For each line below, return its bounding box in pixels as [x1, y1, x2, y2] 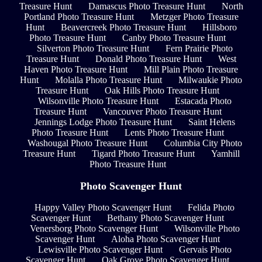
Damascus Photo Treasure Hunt [88, 1, 205, 12]
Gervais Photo [178, 244, 232, 255]
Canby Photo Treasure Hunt [122, 33, 226, 43]
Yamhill [211, 149, 240, 159]
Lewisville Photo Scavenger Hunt [37, 244, 163, 255]
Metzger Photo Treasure [150, 12, 239, 22]
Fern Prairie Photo [165, 43, 233, 54]
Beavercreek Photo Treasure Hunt [60, 22, 186, 33]
